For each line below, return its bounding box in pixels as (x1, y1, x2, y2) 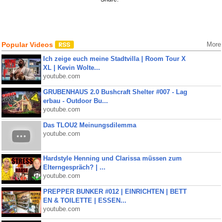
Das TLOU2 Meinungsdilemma (43, 121, 136, 129)
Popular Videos (1, 41, 55, 49)
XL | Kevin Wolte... (43, 64, 100, 71)
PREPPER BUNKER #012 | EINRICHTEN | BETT (43, 188, 187, 195)
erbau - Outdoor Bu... (43, 97, 108, 105)
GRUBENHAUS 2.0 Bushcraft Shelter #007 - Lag (43, 88, 187, 96)
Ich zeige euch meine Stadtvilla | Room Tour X (43, 55, 186, 62)
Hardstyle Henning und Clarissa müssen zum (43, 155, 182, 162)
